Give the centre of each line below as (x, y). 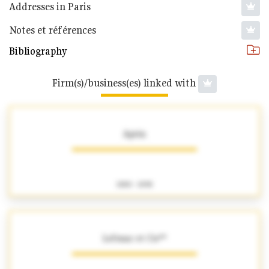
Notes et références (53, 30)
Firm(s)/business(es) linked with (125, 83)
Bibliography (38, 51)
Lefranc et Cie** (134, 238)
